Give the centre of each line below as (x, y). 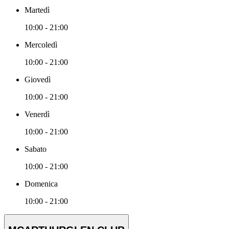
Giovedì (38, 80)
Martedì (37, 10)
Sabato (36, 149)
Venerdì (37, 114)
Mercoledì (41, 45)
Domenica (41, 184)
